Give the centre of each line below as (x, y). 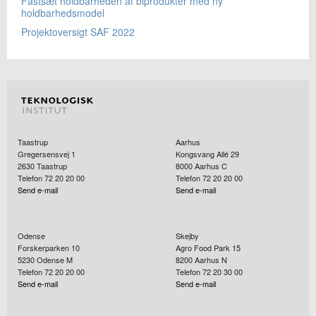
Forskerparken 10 (49, 248)
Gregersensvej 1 (47, 154)
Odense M (55, 260)
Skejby (187, 236)
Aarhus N (211, 260)
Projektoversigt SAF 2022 (78, 32)
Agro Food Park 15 (208, 248)
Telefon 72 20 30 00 (209, 272)
